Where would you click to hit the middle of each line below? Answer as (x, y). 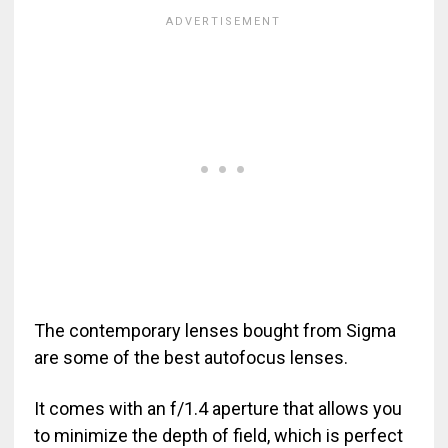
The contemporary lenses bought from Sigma (214, 331)
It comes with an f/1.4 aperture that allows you (217, 409)
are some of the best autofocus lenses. (190, 358)
